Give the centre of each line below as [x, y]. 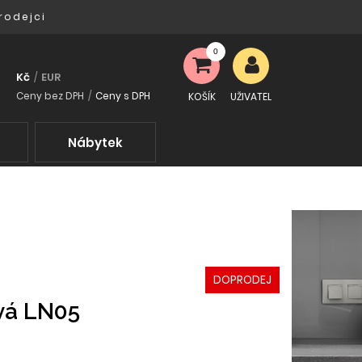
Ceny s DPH [122, 96]
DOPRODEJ [242, 280]
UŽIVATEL [251, 97]
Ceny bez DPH [50, 96]
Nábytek [95, 143]
